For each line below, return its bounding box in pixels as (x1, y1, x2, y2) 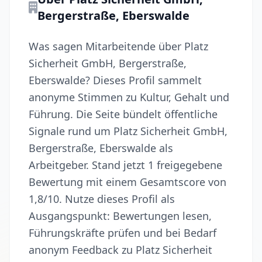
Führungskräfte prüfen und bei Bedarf (29, 226, 216, 240)
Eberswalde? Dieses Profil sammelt (29, 73, 202, 87)
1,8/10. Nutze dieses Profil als (29, 192, 175, 206)
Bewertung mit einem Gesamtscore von (29, 175, 226, 189)
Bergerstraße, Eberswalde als (29, 141, 173, 155)
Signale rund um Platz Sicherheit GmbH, (29, 124, 227, 138)
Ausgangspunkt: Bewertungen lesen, (29, 209, 212, 223)
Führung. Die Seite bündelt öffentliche (29, 107, 218, 121)
